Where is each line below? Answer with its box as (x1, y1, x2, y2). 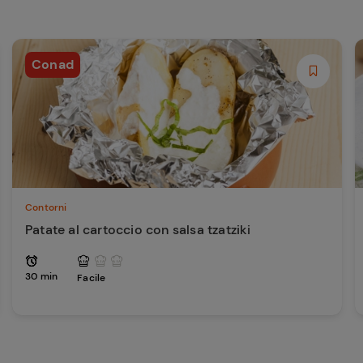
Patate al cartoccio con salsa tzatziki (25, 221, 251, 238)
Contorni (25, 201, 67, 214)
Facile (77, 271, 106, 284)
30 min (25, 270, 58, 283)
